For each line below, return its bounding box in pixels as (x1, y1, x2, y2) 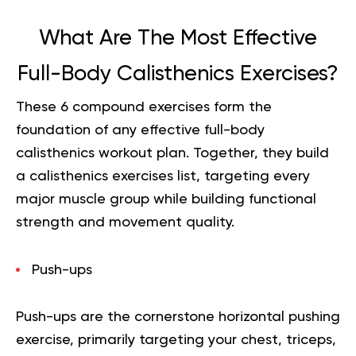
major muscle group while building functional (16, 192, 316, 207)
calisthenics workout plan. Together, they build (16, 145, 329, 161)
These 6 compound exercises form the (16, 99, 272, 114)
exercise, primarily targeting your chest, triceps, (16, 332, 336, 347)
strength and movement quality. (16, 215, 234, 230)
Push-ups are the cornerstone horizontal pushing (16, 309, 340, 324)
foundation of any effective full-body (16, 122, 265, 137)
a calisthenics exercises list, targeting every (16, 168, 310, 184)
